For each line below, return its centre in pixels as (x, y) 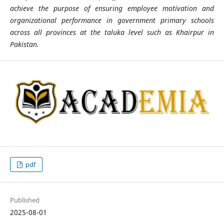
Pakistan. (24, 44)
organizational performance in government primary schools (112, 20)
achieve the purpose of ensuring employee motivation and (112, 8)
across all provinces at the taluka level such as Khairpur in (112, 32)
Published (24, 200)
